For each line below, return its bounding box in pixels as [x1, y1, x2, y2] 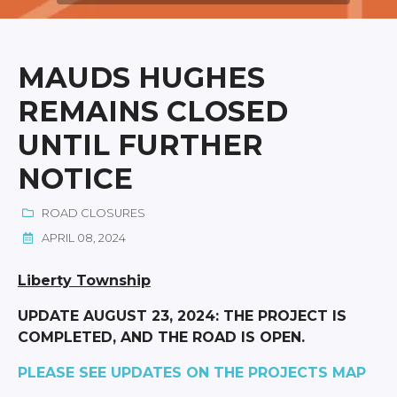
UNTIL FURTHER [17, 127, 263, 162]
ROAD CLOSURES [38, 206, 145, 220]
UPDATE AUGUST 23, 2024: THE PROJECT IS [17, 307, 346, 324]
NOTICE [17, 160, 133, 196]
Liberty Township [17, 271, 151, 289]
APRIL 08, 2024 [38, 230, 126, 245]
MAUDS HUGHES [17, 59, 265, 95]
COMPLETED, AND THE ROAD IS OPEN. [17, 328, 305, 346]
